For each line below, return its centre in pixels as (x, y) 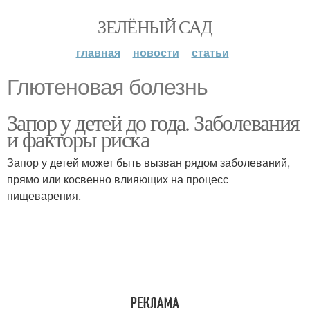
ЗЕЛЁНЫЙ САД (155, 26)
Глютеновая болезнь (107, 87)
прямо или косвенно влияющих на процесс (118, 179)
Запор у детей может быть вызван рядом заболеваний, (148, 162)
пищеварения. (44, 195)
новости (156, 52)
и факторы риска (78, 139)
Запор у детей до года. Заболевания (153, 122)
